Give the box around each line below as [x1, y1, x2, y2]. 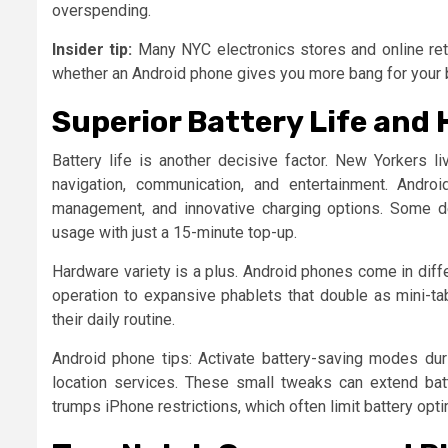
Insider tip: [52, 39, 133, 59]
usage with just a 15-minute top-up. [52, 222, 297, 242]
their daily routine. [52, 309, 175, 329]
